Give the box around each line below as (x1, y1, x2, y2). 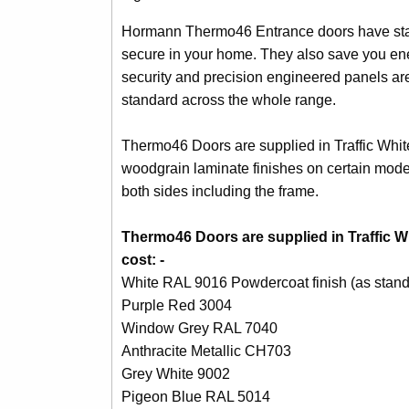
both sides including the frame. (121, 183, 319, 199)
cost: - (121, 251, 164, 267)
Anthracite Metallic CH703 (121, 342, 291, 359)
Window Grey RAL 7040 (121, 320, 278, 336)
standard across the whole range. (121, 91, 336, 108)
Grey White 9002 (121, 365, 230, 382)
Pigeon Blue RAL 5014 (121, 388, 270, 404)
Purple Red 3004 (121, 297, 232, 313)
